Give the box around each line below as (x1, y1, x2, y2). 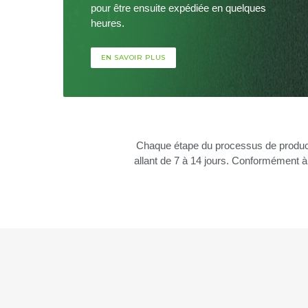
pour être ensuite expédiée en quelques (91, 2, 266, 14)
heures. (91, 17, 124, 30)
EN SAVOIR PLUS (101, 53, 166, 63)
